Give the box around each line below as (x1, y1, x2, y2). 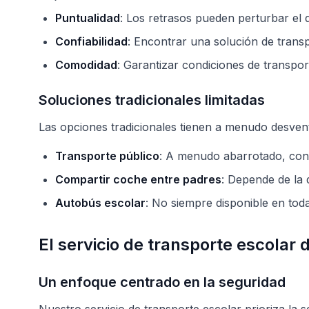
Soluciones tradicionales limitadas (39, 92, 265, 108)
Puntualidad (55, 11, 120, 25)
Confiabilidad (55, 34, 128, 48)
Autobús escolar (55, 196, 146, 210)
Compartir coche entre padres (55, 172, 221, 186)
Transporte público (55, 149, 159, 163)
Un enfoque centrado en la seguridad (39, 274, 286, 290)
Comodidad (55, 58, 117, 72)
